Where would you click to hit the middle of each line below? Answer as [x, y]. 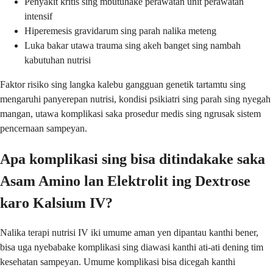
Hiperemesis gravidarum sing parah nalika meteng [120, 30]
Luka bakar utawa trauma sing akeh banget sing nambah [133, 45]
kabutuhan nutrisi [58, 60]
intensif [38, 16]
